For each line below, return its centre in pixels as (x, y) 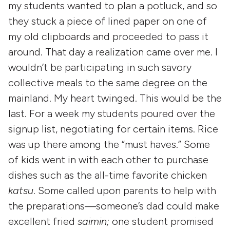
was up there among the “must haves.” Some (109, 144)
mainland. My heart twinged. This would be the (115, 98)
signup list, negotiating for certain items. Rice (113, 129)
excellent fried (43, 221)
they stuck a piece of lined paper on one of (108, 21)
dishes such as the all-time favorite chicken (108, 175)
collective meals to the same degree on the (108, 83)
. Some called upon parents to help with (125, 190)
